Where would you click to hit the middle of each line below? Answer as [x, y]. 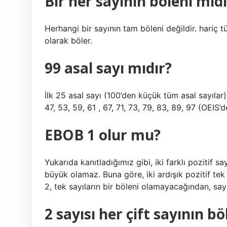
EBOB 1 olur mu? [103, 135]
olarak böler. [68, 41]
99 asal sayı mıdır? [108, 68]
